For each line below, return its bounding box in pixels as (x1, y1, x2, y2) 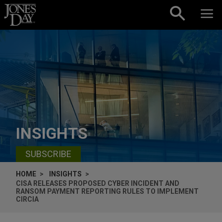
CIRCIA (16, 195, 39, 203)
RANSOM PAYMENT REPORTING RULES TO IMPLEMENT (16, 187, 199, 195)
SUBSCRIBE (25, 149, 71, 160)
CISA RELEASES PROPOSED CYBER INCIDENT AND (16, 179, 179, 187)
